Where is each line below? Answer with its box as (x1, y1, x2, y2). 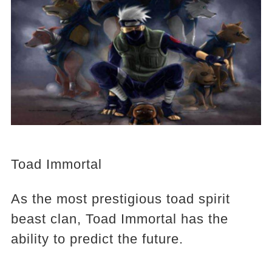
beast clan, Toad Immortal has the (10, 211, 228, 226)
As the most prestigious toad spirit (10, 191, 230, 206)
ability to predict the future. (10, 231, 183, 246)
